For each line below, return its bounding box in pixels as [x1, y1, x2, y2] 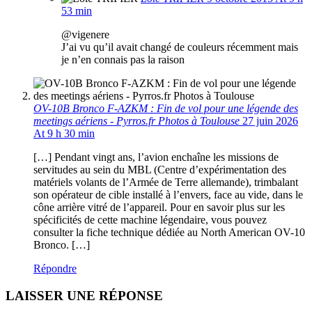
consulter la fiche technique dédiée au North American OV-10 [33, 226, 305, 238]
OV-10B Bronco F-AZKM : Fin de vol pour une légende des [33, 102, 298, 114]
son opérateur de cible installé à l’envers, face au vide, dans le [33, 189, 303, 201]
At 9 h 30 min [33, 127, 95, 139]
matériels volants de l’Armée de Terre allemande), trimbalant [33, 176, 298, 188]
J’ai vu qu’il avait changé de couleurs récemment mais [61, 41, 298, 53]
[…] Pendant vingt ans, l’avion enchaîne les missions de [33, 151, 279, 163]
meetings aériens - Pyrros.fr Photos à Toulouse [33, 115, 240, 127]
